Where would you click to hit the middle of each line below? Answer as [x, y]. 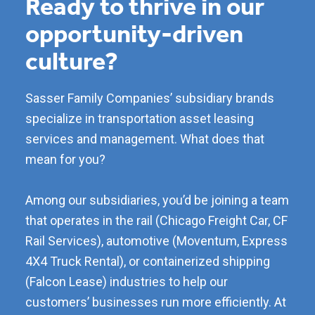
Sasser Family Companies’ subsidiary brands [149, 98]
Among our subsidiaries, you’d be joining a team [157, 200]
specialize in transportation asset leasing [139, 118]
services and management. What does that [144, 139]
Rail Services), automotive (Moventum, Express [156, 240]
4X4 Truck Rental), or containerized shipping [147, 261]
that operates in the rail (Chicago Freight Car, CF [156, 220]
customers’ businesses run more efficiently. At [155, 302]
